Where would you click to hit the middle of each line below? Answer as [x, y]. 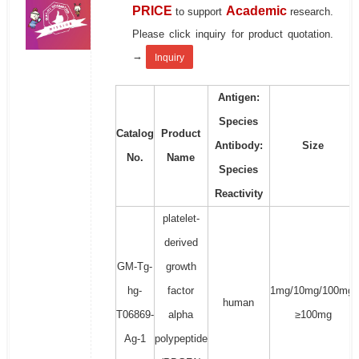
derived [181, 243]
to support [200, 12]
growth [181, 267]
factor [181, 291]
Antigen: [238, 98]
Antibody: [238, 146]
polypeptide [181, 339]
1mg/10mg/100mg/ [313, 291]
